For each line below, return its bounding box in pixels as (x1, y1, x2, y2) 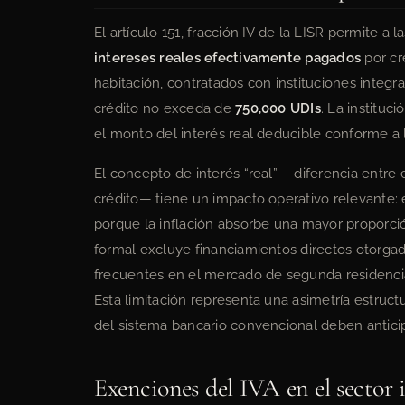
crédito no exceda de (94, 100, 236, 117)
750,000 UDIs (235, 100, 321, 117)
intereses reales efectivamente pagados (94, 50, 362, 66)
